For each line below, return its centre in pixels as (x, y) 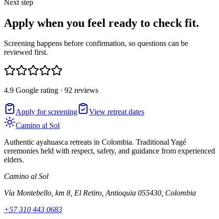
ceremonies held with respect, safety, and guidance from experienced (109, 151)
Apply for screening (46, 112)
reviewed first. (26, 52)
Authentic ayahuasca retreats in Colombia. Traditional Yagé (95, 142)
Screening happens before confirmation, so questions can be (96, 44)
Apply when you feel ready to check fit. (101, 23)
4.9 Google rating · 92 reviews (51, 90)
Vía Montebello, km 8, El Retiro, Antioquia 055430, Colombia (100, 193)
